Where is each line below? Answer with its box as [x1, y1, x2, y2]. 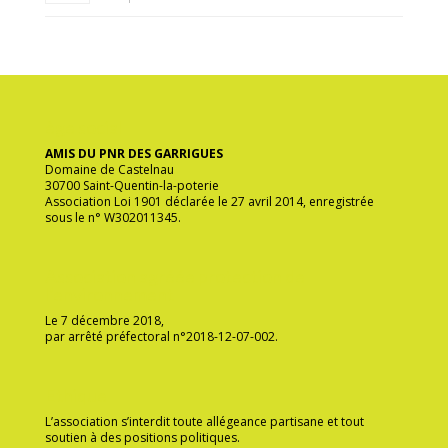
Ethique [44, 384, 107, 407]
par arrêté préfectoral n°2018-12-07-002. [44, 327, 278, 345]
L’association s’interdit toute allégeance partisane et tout [44, 413, 364, 431]
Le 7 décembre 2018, [44, 311, 164, 329]
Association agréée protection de [44, 264, 305, 287]
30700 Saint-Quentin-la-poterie [44, 176, 219, 194]
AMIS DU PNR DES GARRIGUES [44, 144, 223, 162]
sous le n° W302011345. [44, 208, 181, 226]
